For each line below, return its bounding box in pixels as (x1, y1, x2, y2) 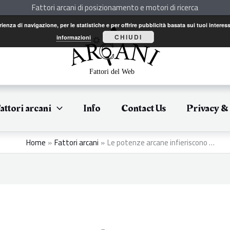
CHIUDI (114, 32, 143, 42)
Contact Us (121, 100, 166, 116)
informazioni (56, 33, 91, 41)
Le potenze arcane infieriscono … (107, 135, 215, 150)
